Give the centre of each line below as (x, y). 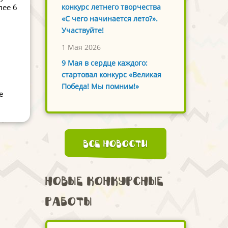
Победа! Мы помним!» (100, 87)
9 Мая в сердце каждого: (104, 63)
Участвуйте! (82, 31)
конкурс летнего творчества (111, 7)
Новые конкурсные (104, 181)
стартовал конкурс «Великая (111, 75)
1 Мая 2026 (81, 47)
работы (69, 202)
